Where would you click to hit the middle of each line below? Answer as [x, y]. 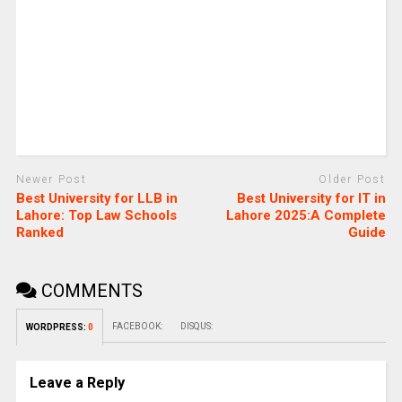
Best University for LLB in [96, 198]
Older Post [353, 180]
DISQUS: [196, 326]
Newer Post [51, 180]
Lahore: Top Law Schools [96, 215]
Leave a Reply [77, 382]
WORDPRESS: [57, 327]
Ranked [39, 232]
